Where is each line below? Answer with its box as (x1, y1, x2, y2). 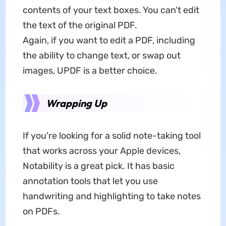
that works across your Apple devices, (22, 145, 181, 157)
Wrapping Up (45, 97, 107, 110)
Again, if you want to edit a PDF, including (22, 35, 195, 46)
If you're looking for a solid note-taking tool (22, 130, 201, 142)
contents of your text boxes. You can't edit (22, 5, 199, 16)
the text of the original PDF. (22, 20, 137, 31)
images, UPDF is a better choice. (22, 65, 157, 77)
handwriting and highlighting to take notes (22, 191, 201, 202)
